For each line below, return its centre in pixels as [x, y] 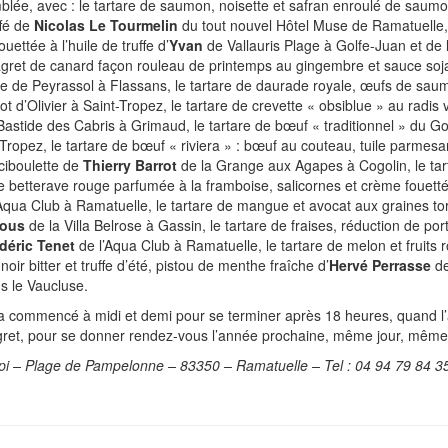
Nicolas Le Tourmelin [106, 25]
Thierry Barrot [130, 165]
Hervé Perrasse [380, 265]
